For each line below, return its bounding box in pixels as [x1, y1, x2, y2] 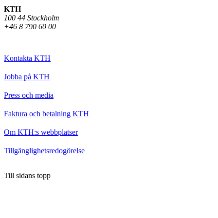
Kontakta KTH [4, 54, 51, 62]
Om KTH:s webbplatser [4, 127, 78, 136]
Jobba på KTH [4, 72, 50, 81]
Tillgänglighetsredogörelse [4, 146, 85, 155]
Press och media [4, 91, 54, 99]
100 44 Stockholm [4, 13, 59, 22]
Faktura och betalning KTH [4, 109, 89, 118]
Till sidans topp [4, 171, 51, 180]
